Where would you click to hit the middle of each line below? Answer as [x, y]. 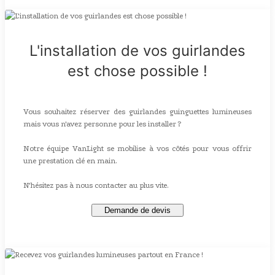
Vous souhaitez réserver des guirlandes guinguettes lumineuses [137, 112]
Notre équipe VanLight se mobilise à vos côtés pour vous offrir [137, 149]
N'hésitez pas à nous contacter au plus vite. [96, 186]
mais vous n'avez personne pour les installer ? [102, 124]
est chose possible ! [137, 71]
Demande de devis [137, 211]
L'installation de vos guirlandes [137, 51]
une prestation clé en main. [70, 161]
